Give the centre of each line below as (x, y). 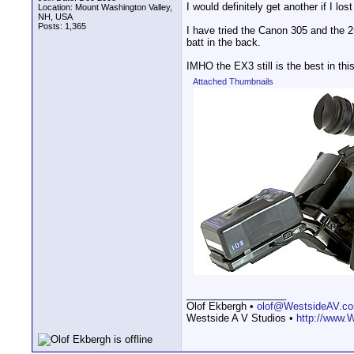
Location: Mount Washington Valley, (105, 7)
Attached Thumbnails (233, 82)
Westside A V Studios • (241, 318)
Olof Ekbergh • (222, 307)
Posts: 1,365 (62, 26)
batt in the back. (224, 43)
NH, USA (55, 17)
